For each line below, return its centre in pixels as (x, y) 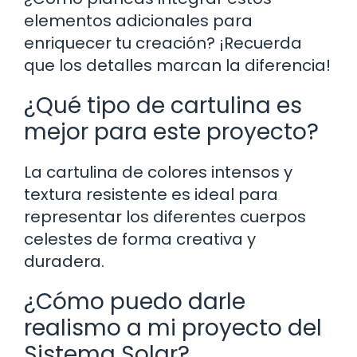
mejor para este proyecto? (171, 131)
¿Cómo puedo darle (135, 301)
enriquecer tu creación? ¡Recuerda (163, 43)
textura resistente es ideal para (151, 194)
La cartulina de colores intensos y (158, 172)
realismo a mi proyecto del (173, 328)
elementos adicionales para (138, 20)
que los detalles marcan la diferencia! (177, 65)
